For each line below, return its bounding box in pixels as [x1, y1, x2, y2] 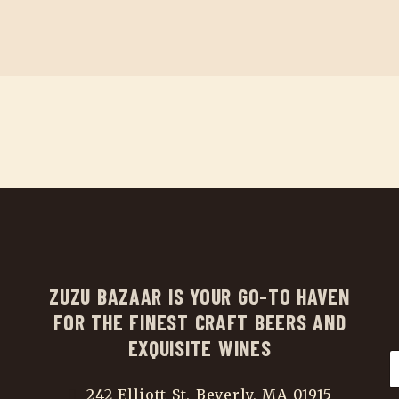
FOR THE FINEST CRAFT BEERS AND [53, 308, 346, 335]
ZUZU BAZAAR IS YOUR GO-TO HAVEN [49, 282, 350, 309]
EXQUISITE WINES [127, 334, 272, 361]
